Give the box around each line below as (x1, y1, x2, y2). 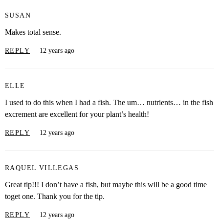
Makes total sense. (5, 28, 61, 37)
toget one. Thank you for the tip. (5, 192, 105, 201)
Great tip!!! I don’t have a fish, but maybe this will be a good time (5, 180, 207, 189)
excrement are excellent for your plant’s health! (5, 110, 149, 119)
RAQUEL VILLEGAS (5, 164, 79, 172)
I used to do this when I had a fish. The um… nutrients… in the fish (5, 98, 213, 107)
